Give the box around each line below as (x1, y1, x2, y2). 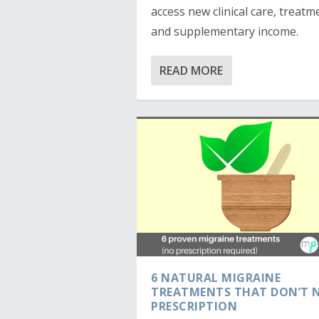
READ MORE (159, 62, 223, 78)
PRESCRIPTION (151, 298, 237, 315)
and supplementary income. (151, 23, 301, 39)
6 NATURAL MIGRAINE (151, 270, 281, 286)
